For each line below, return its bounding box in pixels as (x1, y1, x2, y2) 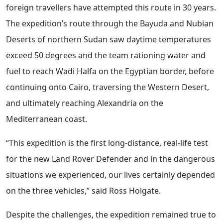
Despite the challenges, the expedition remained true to (6, 209, 216, 221)
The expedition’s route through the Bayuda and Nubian (6, 18, 214, 29)
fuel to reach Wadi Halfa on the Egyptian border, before (6, 66, 214, 77)
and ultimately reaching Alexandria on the (6, 98, 163, 109)
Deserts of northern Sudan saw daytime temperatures (6, 34, 211, 45)
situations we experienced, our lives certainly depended (6, 169, 215, 181)
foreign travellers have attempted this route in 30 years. (6, 2, 216, 13)
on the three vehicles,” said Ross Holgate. (6, 185, 161, 197)
